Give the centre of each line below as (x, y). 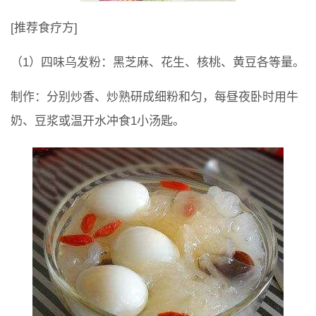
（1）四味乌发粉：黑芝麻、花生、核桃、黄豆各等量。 (158, 63)
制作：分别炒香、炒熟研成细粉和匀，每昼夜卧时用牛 (154, 97)
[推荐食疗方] (44, 28)
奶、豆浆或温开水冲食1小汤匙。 (98, 121)
